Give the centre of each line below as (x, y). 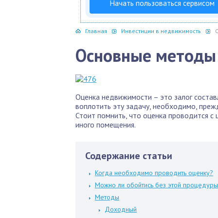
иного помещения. (106, 125)
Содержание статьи (129, 156)
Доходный (121, 209)
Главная (96, 31)
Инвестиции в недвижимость (161, 31)
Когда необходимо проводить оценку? (154, 173)
